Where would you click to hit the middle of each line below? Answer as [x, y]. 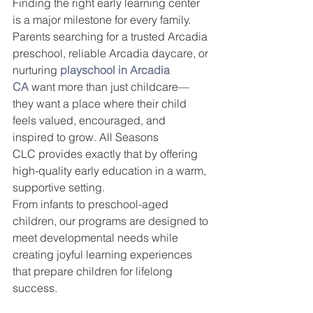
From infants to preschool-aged [92, 204]
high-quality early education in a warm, [111, 170]
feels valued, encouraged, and [90, 120]
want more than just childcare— [109, 87]
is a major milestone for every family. [103, 20]
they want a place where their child [101, 103]
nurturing [36, 70]
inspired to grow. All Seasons [87, 137]
